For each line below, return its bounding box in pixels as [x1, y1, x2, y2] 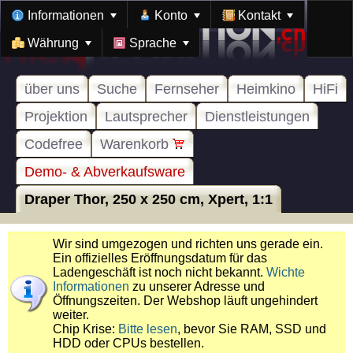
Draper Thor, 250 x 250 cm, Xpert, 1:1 [24, 191, 273, 207]
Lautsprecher [105, 109, 188, 124]
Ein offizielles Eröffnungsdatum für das [53, 251, 267, 265]
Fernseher [154, 81, 219, 97]
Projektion [24, 109, 87, 124]
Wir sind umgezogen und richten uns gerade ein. [53, 237, 323, 251]
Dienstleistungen [205, 109, 310, 124]
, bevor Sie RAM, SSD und [177, 322, 326, 336]
